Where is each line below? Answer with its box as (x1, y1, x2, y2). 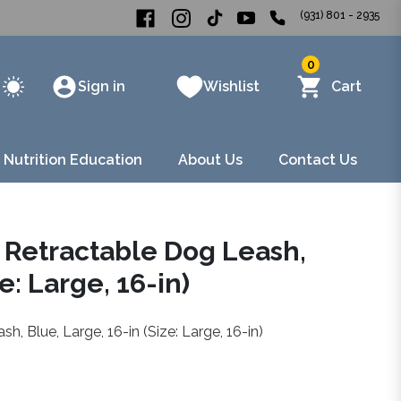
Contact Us (278, 151, 357, 168)
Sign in (78, 78, 125, 95)
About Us (178, 151, 243, 168)
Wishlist (203, 78, 260, 95)
